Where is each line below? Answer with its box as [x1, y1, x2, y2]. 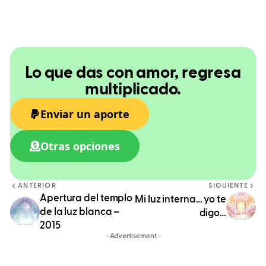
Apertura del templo [40, 193, 133, 204]
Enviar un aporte [40, 106, 129, 121]
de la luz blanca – [40, 207, 120, 217]
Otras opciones [40, 138, 120, 153]
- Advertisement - [105, 232, 161, 240]
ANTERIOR [18, 182, 56, 189]
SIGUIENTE [208, 182, 248, 189]
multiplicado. [84, 81, 182, 98]
